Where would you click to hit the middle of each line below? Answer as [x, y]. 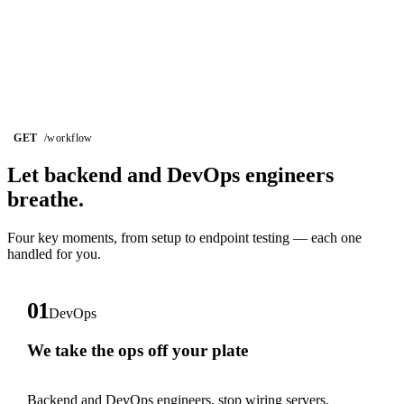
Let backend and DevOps [126, 175]
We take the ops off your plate [138, 351]
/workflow [68, 138]
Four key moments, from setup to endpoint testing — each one [184, 238]
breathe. [46, 200]
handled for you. [54, 254]
